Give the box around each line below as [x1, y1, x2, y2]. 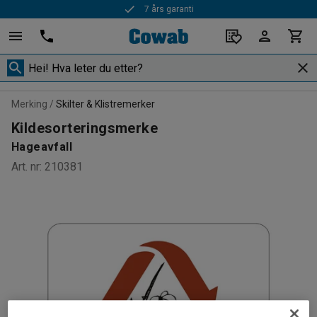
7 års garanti [144, 4, 195, 14]
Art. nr [11, 160, 40, 173]
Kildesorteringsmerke [11, 120, 158, 137]
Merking [11, 98, 47, 110]
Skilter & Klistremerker [56, 98, 155, 110]
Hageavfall [11, 140, 72, 154]
